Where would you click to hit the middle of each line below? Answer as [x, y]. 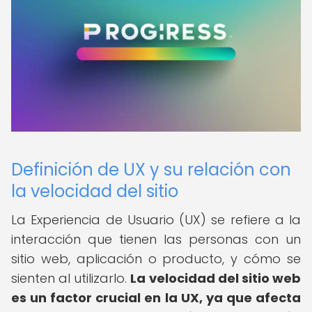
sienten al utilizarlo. [71, 278]
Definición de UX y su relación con [151, 170]
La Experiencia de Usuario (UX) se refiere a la [156, 220]
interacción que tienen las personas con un [156, 239]
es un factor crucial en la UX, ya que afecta [156, 298]
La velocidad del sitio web [216, 278]
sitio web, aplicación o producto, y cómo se [156, 259]
